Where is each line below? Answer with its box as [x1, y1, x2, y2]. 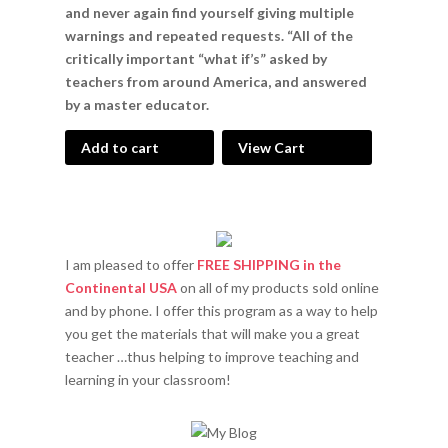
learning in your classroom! [64, 370, 231, 388]
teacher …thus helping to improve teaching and [64, 347, 359, 365]
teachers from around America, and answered [64, 72, 367, 90]
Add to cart [80, 138, 159, 156]
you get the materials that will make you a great [64, 324, 360, 342]
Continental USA [64, 278, 177, 296]
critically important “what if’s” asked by [64, 49, 327, 67]
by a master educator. [64, 95, 209, 113]
